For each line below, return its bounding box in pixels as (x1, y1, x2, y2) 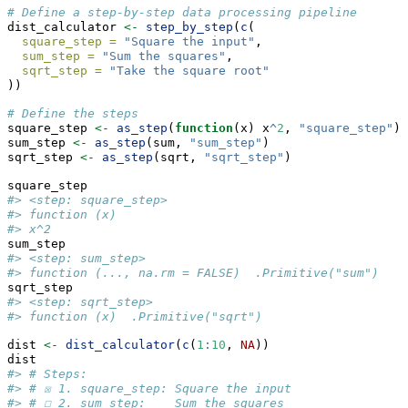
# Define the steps (7, 107, 138, 121)
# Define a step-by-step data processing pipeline (7, 5, 357, 20)
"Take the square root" (109, 64, 270, 78)
